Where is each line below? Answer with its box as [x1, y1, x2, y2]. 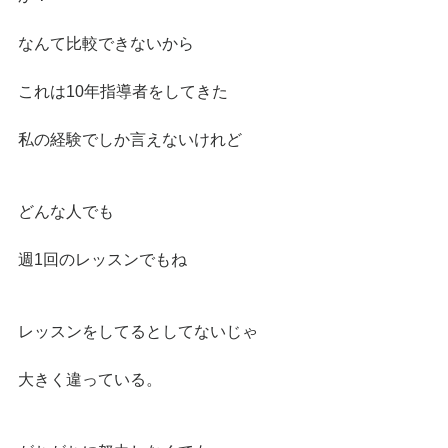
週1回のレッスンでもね [18, 251, 187, 268]
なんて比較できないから [18, 35, 194, 52]
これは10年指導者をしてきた [18, 83, 228, 100]
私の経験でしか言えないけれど [18, 131, 242, 148]
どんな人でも [18, 203, 114, 220]
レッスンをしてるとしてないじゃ [18, 323, 258, 340]
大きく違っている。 [18, 371, 162, 388]
